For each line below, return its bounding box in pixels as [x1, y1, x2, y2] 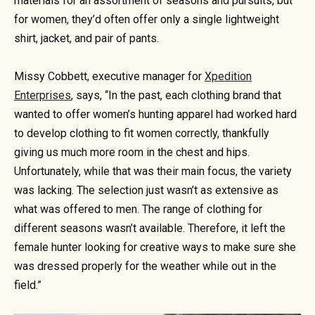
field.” [14, 278, 41, 292]
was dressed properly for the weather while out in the [14, 259, 276, 273]
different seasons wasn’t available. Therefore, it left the [14, 221, 285, 235]
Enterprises [14, 88, 71, 102]
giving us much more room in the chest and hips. [14, 145, 250, 159]
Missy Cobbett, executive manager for [14, 69, 205, 83]
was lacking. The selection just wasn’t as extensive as [14, 183, 278, 197]
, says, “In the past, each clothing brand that [71, 88, 281, 102]
